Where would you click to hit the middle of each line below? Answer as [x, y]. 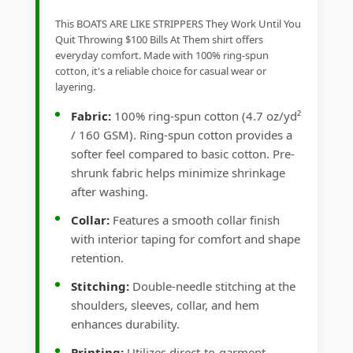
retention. [97, 258]
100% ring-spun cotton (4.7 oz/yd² [206, 116]
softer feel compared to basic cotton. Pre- [183, 154]
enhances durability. [125, 324]
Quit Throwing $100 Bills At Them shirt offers [159, 40]
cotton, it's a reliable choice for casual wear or [161, 71]
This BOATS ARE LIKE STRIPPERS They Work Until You [178, 24]
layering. [75, 87]
